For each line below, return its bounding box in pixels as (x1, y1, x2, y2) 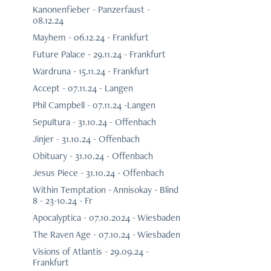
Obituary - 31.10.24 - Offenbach (32, 149, 153, 163)
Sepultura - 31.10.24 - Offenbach (32, 116, 156, 129)
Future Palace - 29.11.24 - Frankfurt (32, 48, 166, 61)
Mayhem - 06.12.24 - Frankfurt (32, 31, 149, 44)
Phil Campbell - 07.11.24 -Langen (32, 99, 155, 112)
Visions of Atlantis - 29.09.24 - (32, 245, 149, 258)
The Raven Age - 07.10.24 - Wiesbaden (32, 228, 180, 241)
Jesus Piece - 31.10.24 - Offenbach (32, 166, 164, 180)
